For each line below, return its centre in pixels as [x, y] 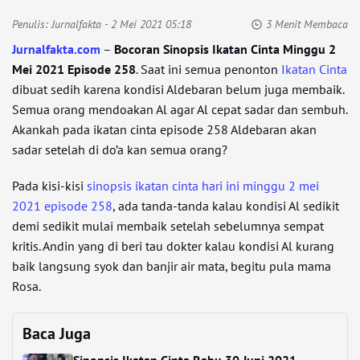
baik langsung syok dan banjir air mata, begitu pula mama [172, 266]
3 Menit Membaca [307, 24]
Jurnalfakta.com [56, 49]
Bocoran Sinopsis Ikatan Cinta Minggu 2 [225, 49]
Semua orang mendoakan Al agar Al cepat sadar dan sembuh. [180, 109]
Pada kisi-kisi [49, 186]
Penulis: [32, 24]
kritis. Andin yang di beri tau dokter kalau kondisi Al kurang [173, 246]
